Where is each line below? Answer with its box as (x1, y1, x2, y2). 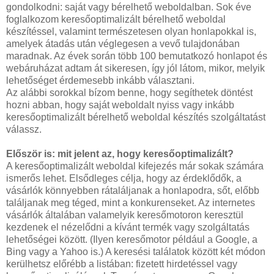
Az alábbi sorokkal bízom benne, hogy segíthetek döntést (6, 87, 253, 98)
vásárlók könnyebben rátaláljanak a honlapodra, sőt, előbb (6, 185, 259, 196)
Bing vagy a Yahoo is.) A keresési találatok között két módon (6, 246, 265, 257)
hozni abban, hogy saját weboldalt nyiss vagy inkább (6, 99, 234, 110)
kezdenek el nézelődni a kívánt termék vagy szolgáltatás (6, 221, 250, 232)
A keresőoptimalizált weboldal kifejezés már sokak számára (6, 160, 264, 171)
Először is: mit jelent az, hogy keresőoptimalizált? (6, 148, 234, 159)
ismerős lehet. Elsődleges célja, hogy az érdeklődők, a (6, 172, 242, 183)
